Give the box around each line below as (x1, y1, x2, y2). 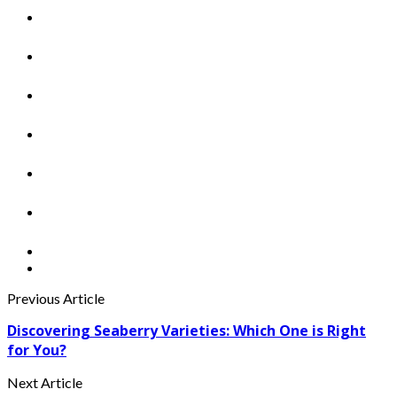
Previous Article (7, 290, 105, 307)
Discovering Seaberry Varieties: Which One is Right (7, 321, 366, 341)
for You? (7, 340, 66, 361)
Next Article (7, 374, 82, 392)
